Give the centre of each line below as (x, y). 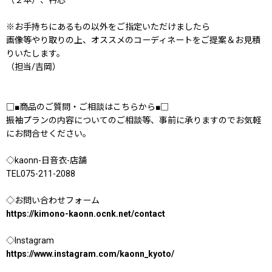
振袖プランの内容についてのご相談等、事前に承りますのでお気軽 (134, 120)
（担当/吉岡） (33, 66)
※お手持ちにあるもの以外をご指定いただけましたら (108, 26)
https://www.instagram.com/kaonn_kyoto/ (90, 253)
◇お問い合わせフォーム (53, 200)
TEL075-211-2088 (45, 173)
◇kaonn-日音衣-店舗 (46, 160)
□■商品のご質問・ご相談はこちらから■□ (87, 107)
